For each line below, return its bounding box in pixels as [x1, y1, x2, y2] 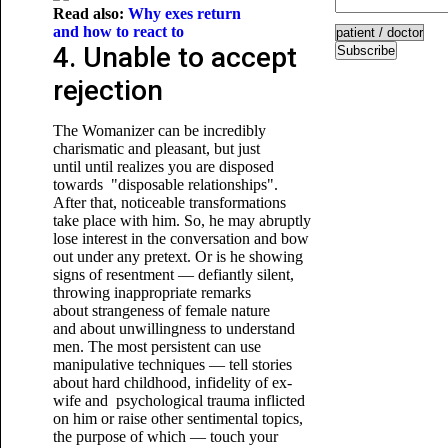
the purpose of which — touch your [52, 428, 278, 445]
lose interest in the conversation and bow [52, 230, 309, 247]
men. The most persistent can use [52, 338, 261, 355]
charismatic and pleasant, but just [52, 140, 260, 157]
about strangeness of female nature [52, 302, 270, 319]
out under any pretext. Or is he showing [52, 248, 303, 265]
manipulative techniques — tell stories [52, 356, 292, 373]
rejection [52, 74, 163, 107]
